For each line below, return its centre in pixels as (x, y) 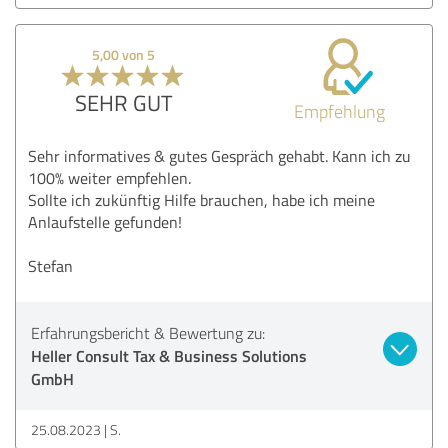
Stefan (50, 265)
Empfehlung (339, 110)
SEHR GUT (123, 102)
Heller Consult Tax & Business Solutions (169, 355)
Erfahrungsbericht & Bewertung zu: (148, 332)
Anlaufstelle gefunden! (105, 221)
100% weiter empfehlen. (109, 177)
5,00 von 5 (124, 54)
